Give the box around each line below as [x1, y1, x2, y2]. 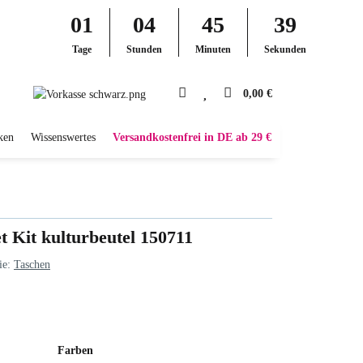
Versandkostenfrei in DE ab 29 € [113, 131, 271, 143]
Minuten [194, 44, 231, 55]
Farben [58, 344, 96, 357]
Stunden [126, 44, 162, 55]
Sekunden [263, 44, 306, 55]
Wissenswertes [31, 131, 96, 143]
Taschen [14, 258, 50, 271]
